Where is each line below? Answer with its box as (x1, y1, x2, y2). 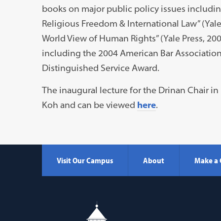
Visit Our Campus (56, 155, 113, 165)
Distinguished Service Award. (41, 62, 159, 74)
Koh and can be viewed (41, 99, 137, 110)
